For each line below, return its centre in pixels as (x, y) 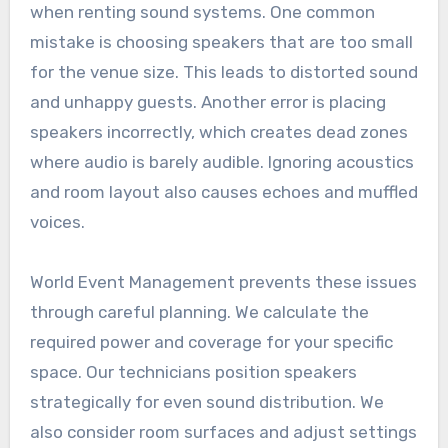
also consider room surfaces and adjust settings (223, 432)
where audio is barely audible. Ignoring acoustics (221, 162)
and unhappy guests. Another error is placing (207, 102)
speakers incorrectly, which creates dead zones (218, 132)
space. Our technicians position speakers (193, 372)
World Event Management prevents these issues (223, 282)
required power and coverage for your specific (211, 342)
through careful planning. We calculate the (199, 312)
